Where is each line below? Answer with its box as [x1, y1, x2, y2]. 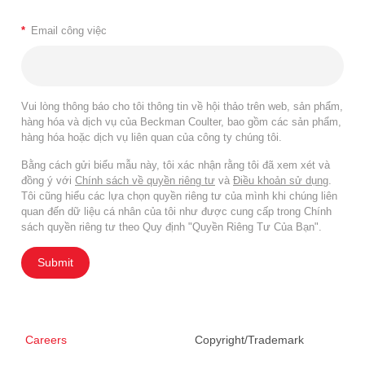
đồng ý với [21, 174, 75, 187]
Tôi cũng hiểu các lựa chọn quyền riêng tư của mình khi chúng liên [21, 189, 337, 202]
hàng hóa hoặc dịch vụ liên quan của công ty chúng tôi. [21, 130, 282, 143]
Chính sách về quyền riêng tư [75, 174, 215, 187]
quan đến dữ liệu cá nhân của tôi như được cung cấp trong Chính [21, 204, 332, 218]
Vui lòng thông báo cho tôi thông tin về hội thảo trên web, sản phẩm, [21, 99, 343, 112]
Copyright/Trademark [195, 332, 304, 346]
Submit [37, 255, 73, 269]
